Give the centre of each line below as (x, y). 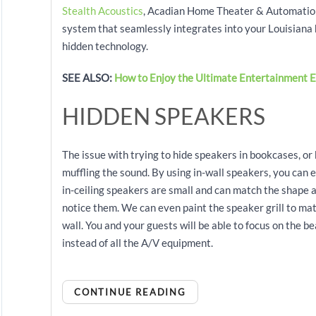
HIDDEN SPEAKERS (164, 116)
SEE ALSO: (88, 78)
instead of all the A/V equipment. (138, 243)
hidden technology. (105, 46)
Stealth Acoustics (103, 11)
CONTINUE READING (130, 292)
